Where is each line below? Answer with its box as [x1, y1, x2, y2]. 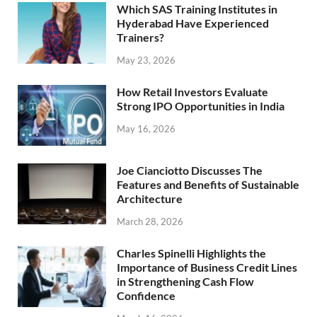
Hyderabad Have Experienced [117, 16, 269, 30]
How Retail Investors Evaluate [117, 85, 268, 99]
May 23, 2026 [117, 54, 175, 67]
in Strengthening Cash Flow [117, 275, 254, 289]
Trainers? [117, 30, 164, 45]
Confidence [117, 289, 175, 303]
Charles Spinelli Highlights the [117, 246, 266, 260]
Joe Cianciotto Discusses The [117, 163, 263, 178]
